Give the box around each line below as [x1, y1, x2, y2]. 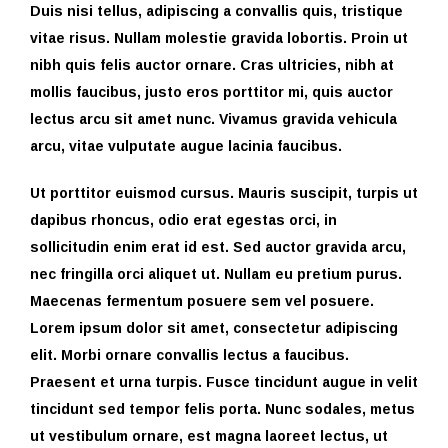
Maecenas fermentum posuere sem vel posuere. [30, 287, 374, 315]
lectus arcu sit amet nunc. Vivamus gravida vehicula [30, 105, 397, 133]
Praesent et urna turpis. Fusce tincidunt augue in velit [30, 368, 418, 396]
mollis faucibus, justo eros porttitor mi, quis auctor [30, 78, 393, 106]
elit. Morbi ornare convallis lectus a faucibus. [30, 341, 349, 369]
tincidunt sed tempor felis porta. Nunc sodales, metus [30, 395, 415, 423]
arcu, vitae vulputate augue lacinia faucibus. [30, 132, 342, 160]
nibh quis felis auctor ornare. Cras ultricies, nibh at [30, 51, 394, 79]
